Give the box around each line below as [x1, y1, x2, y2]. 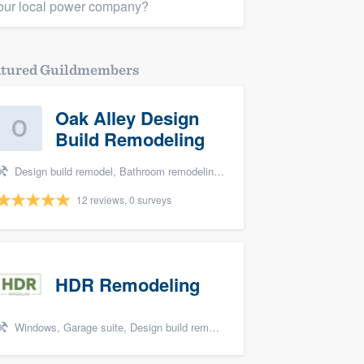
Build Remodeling [55, 126, 205, 152]
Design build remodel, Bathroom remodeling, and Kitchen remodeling [11, 163, 214, 179]
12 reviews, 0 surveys [76, 193, 171, 206]
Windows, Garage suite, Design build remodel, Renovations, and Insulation [11, 319, 209, 335]
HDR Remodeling [55, 271, 200, 297]
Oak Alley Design [55, 105, 199, 131]
